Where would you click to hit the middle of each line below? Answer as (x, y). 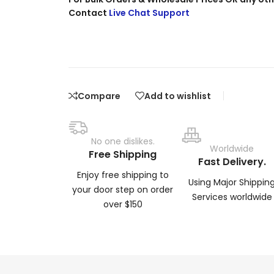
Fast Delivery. (232, 162)
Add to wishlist (177, 96)
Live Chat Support (148, 13)
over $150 (123, 205)
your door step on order (123, 190)
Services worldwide (232, 197)
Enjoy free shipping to (123, 175)
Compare (99, 96)
